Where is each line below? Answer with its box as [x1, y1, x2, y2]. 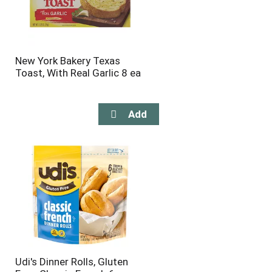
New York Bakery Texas [15, 55, 120, 67]
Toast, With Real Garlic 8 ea [15, 67, 141, 79]
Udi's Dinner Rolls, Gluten [15, 256, 128, 268]
